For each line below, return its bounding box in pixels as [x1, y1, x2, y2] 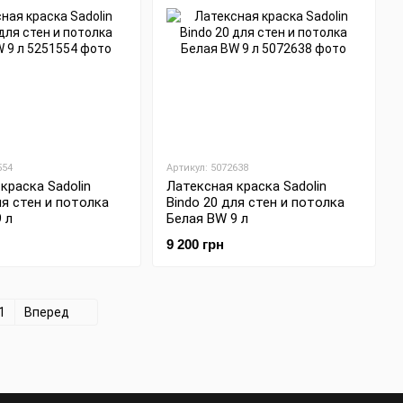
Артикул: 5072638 [166, 162, 248, 175]
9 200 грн [166, 237, 224, 253]
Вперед [24, 305, 72, 320]
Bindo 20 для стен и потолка [166, 194, 345, 211]
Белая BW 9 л [166, 210, 248, 228]
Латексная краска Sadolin [166, 178, 327, 195]
